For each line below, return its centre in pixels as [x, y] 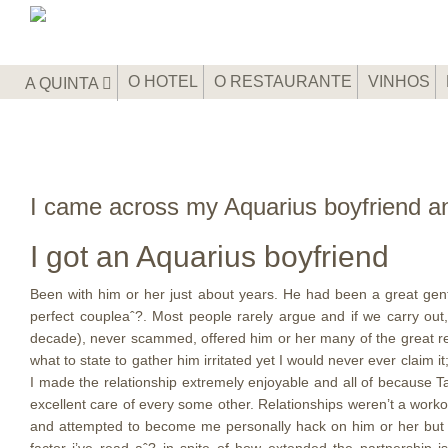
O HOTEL [163, 81]
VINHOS [399, 81]
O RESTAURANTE [283, 81]
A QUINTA [63, 83]
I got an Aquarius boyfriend [209, 256]
